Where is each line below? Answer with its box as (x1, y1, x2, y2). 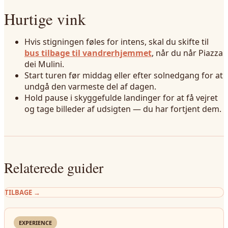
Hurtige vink (4, 8, 86, 30)
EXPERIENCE (19, 219, 52, 226)
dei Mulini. (24, 59, 64, 70)
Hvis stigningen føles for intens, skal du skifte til (24, 36, 209, 47)
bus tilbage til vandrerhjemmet (24, 47, 152, 59)
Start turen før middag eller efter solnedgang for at (24, 70, 223, 81)
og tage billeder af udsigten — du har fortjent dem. (24, 103, 221, 115)
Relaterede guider (4, 158, 103, 177)
